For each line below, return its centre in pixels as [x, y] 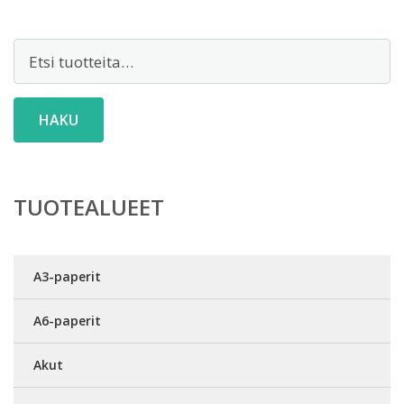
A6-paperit [67, 321]
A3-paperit [67, 276]
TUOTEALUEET [89, 207]
